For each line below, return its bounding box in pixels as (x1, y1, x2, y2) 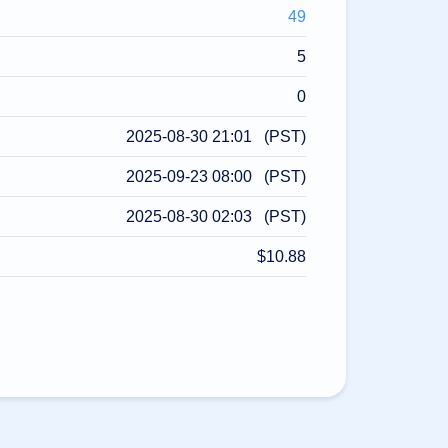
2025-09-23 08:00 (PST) (126, 168, 306, 185)
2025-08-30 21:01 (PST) (126, 128, 306, 145)
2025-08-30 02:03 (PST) (126, 208, 306, 225)
